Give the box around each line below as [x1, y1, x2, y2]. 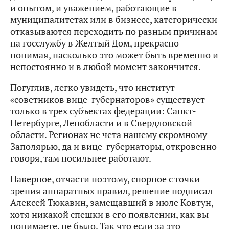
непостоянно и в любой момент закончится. [10, 60, 201, 73]
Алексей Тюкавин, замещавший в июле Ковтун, [10, 196, 213, 209]
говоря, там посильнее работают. [10, 152, 151, 165]
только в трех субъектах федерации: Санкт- [10, 105, 196, 118]
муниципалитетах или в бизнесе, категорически [10, 13, 217, 26]
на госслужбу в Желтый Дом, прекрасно [10, 37, 179, 50]
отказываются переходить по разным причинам [10, 25, 217, 38]
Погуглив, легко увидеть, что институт [10, 81, 175, 94]
